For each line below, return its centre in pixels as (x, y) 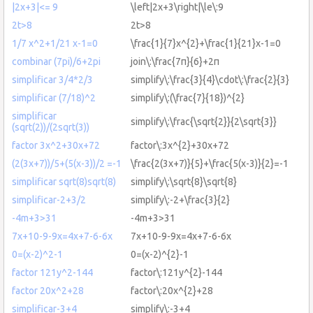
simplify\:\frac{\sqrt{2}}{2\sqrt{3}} (204, 121)
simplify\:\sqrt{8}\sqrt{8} (184, 181)
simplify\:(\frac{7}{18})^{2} (188, 97)
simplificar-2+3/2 (49, 199)
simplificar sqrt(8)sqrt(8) (64, 181)
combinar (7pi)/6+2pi (56, 61)
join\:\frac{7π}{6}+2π (175, 61)
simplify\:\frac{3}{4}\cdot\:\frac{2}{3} (210, 79)
